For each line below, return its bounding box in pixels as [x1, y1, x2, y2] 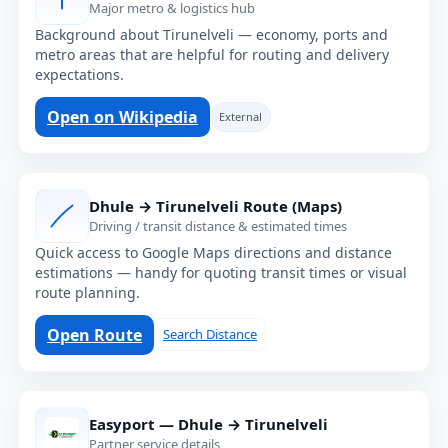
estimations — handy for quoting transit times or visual [35, 262, 407, 282]
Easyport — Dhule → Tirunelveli [89, 414, 328, 435]
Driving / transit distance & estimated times [89, 217, 347, 236]
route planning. [35, 282, 140, 302]
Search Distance [163, 325, 257, 344]
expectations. [35, 64, 124, 84]
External [219, 108, 262, 124]
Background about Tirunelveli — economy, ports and [35, 24, 388, 44]
